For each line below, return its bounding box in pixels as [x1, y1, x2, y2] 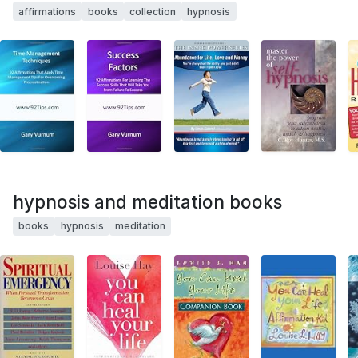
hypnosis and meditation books [13, 190, 282, 213]
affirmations [18, 5, 77, 18]
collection [129, 5, 176, 18]
